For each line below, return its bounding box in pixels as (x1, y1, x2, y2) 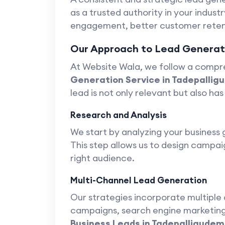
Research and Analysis (70, 109, 167, 121)
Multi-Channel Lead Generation (70, 174, 207, 186)
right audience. (70, 152, 135, 164)
